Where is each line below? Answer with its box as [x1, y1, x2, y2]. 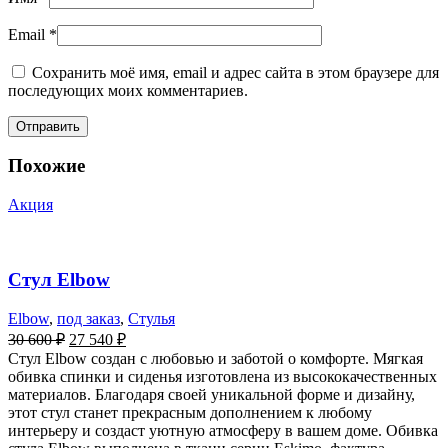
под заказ [57, 309, 120, 327]
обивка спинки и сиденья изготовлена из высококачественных [8, 367, 437, 385]
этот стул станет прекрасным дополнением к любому [8, 403, 372, 421]
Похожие [8, 155, 85, 177]
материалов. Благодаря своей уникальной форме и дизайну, [8, 385, 415, 403]
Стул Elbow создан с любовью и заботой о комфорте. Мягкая [8, 349, 423, 367]
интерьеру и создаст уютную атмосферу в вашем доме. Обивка [8, 421, 438, 439]
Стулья [128, 309, 175, 327]
